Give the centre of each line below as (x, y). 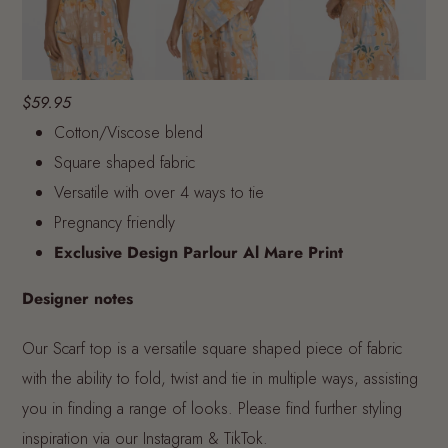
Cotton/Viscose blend (128, 132)
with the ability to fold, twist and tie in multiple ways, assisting (220, 378)
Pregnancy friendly (114, 222)
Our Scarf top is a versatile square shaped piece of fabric (212, 348)
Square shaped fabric (124, 162)
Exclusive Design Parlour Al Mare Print (198, 252)
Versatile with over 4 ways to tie (159, 192)
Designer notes (77, 298)
